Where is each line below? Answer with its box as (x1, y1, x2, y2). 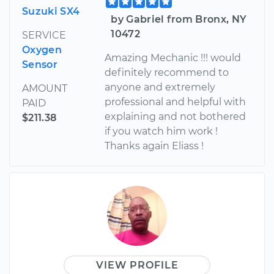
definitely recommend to (105, 66, 229, 78)
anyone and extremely (105, 81, 216, 93)
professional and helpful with (105, 95, 246, 108)
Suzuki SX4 (22, 5, 80, 17)
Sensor (22, 58, 57, 70)
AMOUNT (22, 82, 67, 94)
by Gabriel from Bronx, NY (111, 13, 247, 25)
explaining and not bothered (105, 110, 246, 122)
